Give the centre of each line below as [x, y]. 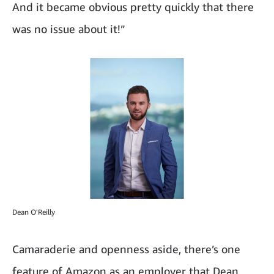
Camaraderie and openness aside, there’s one [126, 249]
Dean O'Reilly [34, 212]
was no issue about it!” [69, 29]
